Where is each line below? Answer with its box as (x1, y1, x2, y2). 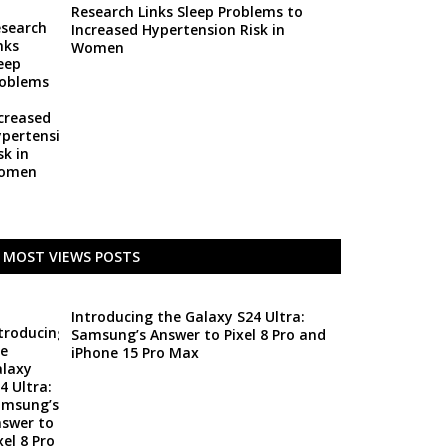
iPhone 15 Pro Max (70, 343, 199, 362)
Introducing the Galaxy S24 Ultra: (70, 307, 305, 326)
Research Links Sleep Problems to (70, 2, 303, 21)
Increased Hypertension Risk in (70, 20, 285, 39)
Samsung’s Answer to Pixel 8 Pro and (70, 325, 326, 344)
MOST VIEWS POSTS (2, 247, 140, 266)
